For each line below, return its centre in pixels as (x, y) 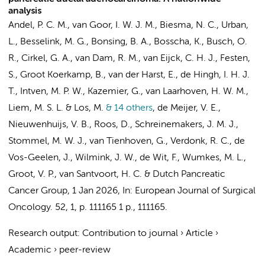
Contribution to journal (130, 234)
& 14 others (128, 108)
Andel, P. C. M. (38, 25)
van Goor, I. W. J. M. (114, 25)
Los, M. (89, 108)
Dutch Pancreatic (189, 174)
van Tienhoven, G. (127, 141)
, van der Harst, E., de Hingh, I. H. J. (177, 75)
